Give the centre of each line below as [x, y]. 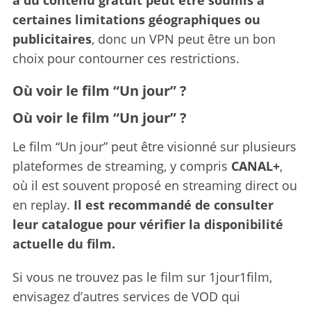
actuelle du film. [64, 243]
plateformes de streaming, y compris [121, 166]
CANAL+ [255, 166]
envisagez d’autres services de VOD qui [126, 296]
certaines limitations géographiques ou [136, 19]
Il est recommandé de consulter [173, 204]
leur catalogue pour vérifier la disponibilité [148, 224]
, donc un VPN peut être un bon [183, 39]
